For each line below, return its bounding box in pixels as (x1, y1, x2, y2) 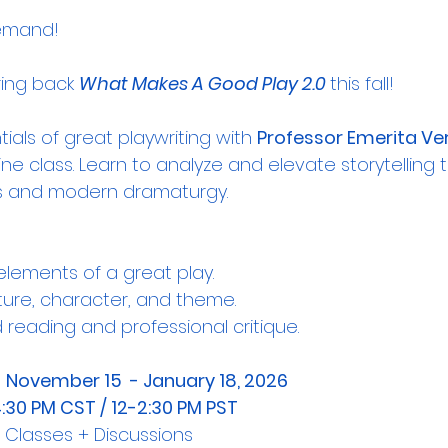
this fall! (330, 70, 394, 96)
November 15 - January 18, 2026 (6, 367, 288, 393)
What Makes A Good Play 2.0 (79, 70, 330, 96)
